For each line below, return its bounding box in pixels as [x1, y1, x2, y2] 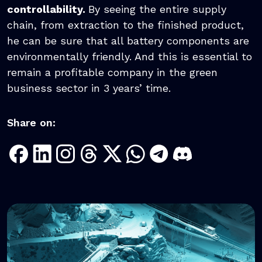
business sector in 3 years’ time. [7, 82, 171, 95]
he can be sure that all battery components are [7, 35, 249, 47]
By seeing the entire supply [88, 3, 226, 16]
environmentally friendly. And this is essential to [7, 50, 252, 63]
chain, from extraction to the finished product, [7, 19, 244, 32]
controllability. [7, 3, 88, 16]
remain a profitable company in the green [7, 66, 218, 79]
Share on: [7, 116, 56, 129]
